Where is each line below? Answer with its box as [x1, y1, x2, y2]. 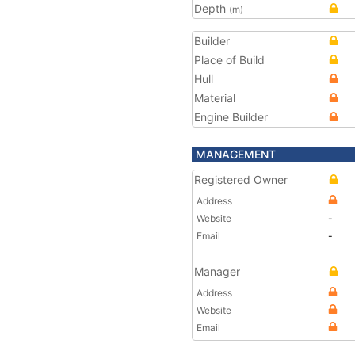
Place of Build [194, 53, 265, 67]
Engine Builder [194, 110, 268, 124]
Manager [194, 265, 240, 278]
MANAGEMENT [196, 147, 276, 161]
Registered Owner [194, 173, 288, 186]
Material [194, 91, 235, 105]
